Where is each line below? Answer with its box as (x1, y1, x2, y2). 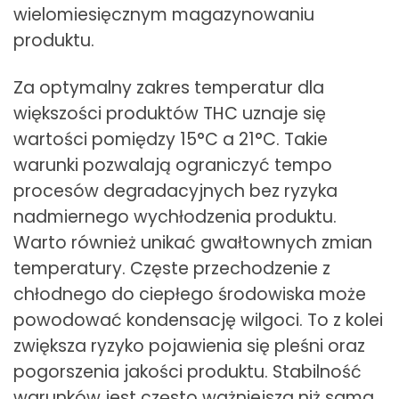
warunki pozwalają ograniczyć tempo (13, 152, 332, 177)
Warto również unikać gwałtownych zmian (13, 230, 372, 255)
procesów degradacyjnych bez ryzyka (13, 178, 338, 203)
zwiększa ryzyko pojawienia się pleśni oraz (13, 333, 365, 358)
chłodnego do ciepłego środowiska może (13, 281, 366, 306)
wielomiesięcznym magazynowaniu (13, 2, 314, 27)
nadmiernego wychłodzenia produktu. (13, 204, 337, 229)
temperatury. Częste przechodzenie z (13, 256, 330, 281)
